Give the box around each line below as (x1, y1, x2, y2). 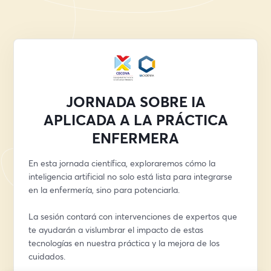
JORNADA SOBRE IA (65, 92, 206, 111)
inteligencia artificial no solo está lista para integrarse (28, 171, 233, 182)
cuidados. (28, 250, 66, 262)
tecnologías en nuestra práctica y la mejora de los (28, 237, 220, 249)
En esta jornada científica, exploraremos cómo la (28, 157, 216, 169)
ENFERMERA (92, 128, 179, 148)
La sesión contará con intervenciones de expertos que (28, 211, 238, 222)
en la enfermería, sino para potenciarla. (28, 184, 180, 195)
